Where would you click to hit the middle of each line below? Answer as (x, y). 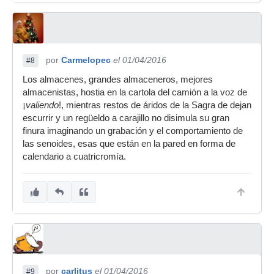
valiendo (42, 105)
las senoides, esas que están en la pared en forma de (129, 144)
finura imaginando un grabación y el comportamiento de (133, 131)
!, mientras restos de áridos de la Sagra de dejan (155, 105)
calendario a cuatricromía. (74, 157)
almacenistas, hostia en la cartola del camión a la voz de (135, 92)
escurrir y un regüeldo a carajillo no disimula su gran (126, 118)
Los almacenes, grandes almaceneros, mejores (118, 80)
